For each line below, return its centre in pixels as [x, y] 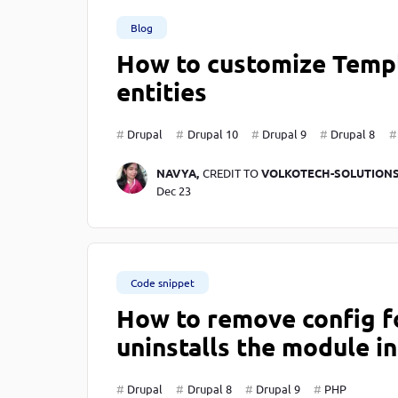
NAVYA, [177, 173]
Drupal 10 [212, 134]
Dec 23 [173, 191]
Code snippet [163, 283]
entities [162, 92]
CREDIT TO [231, 173]
